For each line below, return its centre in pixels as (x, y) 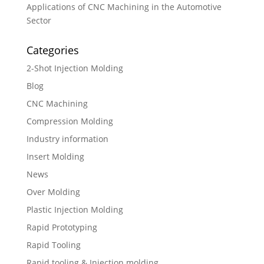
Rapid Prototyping (62, 227)
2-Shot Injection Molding (75, 68)
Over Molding (53, 192)
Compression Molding (70, 121)
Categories (52, 50)
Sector (39, 20)
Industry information (67, 138)
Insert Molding (55, 156)
